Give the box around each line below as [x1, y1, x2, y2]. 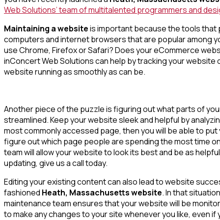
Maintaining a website [4, 23, 88, 34]
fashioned [4, 187, 42, 198]
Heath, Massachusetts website [42, 187, 162, 198]
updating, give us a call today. [4, 157, 108, 168]
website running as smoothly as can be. [4, 66, 145, 77]
